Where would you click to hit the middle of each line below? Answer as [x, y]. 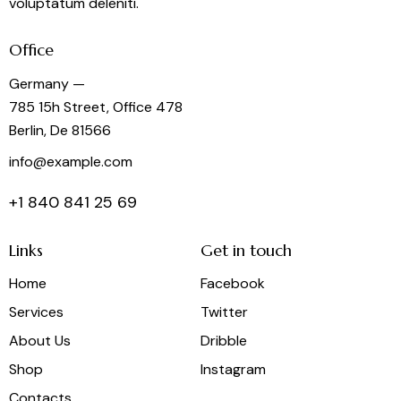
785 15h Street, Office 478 [96, 107]
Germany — [47, 83]
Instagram [233, 370]
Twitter [224, 312]
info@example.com [71, 162]
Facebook [233, 284]
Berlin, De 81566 [60, 130]
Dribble [224, 341]
